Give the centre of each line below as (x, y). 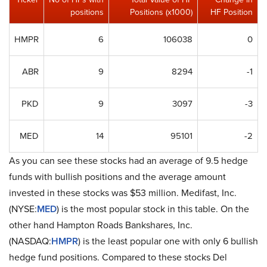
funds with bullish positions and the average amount (117, 177)
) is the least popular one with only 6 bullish (168, 241)
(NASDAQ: (30, 241)
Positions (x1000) (161, 13)
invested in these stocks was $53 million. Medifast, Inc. (123, 193)
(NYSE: (23, 209)
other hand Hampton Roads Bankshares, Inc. (101, 225)
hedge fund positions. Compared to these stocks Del (118, 257)
